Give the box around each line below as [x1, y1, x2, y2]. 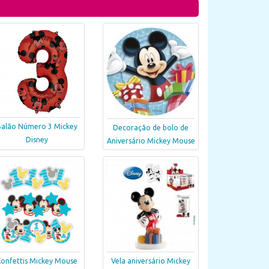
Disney [25, 136, 48, 144]
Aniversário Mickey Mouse [106, 137, 195, 145]
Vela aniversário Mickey [111, 257, 190, 265]
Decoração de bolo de [113, 124, 189, 132]
